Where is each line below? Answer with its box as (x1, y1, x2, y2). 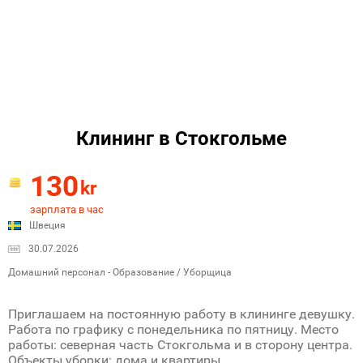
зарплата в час (30, 203, 104, 216)
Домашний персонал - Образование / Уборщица (8, 267, 232, 278)
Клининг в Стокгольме (76, 127, 287, 150)
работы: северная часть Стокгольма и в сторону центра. (8, 337, 352, 352)
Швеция (29, 220, 66, 231)
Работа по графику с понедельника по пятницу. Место (8, 322, 339, 337)
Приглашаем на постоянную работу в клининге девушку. (8, 306, 355, 322)
